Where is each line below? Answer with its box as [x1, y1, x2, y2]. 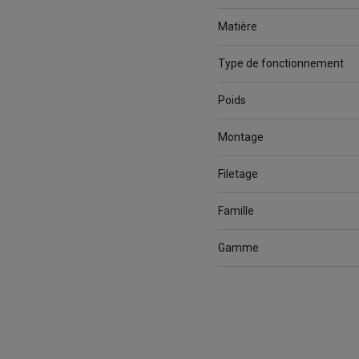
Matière [218, 20, 257, 34]
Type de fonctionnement [218, 57, 344, 71]
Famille [218, 204, 254, 218]
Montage [218, 131, 264, 144]
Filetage [218, 167, 258, 181]
